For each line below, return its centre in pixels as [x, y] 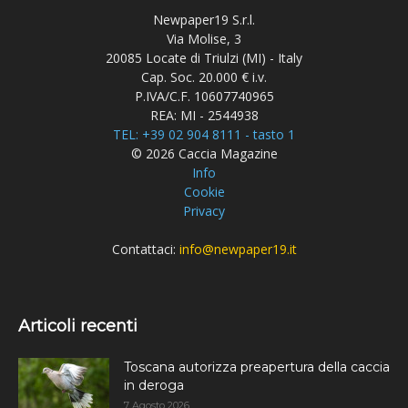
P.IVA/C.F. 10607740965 [204, 97]
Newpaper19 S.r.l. [204, 20]
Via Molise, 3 [204, 39]
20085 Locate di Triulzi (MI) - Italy [204, 58]
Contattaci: [145, 250]
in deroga [154, 386]
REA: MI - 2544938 [204, 116]
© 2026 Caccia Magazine [204, 154]
